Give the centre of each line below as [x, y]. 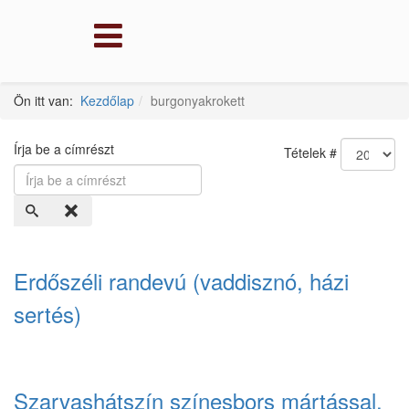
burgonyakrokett [198, 100]
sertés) [47, 314]
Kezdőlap [107, 100]
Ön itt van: [47, 100]
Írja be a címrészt [66, 149]
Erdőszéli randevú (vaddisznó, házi [181, 281]
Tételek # [310, 152]
